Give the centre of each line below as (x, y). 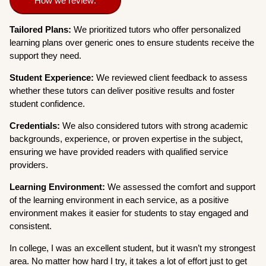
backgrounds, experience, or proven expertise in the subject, (126, 138)
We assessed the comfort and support (182, 186)
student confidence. (49, 103)
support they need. (47, 55)
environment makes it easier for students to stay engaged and (129, 213)
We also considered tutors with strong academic (156, 125)
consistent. (31, 226)
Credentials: (36, 125)
